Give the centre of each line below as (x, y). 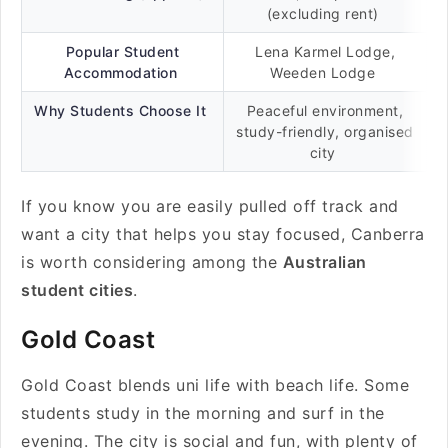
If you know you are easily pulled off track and (210, 206)
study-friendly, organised (325, 131)
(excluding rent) (325, 13)
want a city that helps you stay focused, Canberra (223, 234)
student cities (77, 290)
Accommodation (122, 72)
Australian (324, 262)
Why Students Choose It (122, 110)
